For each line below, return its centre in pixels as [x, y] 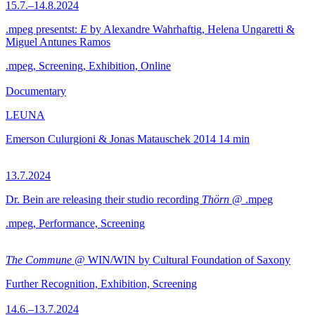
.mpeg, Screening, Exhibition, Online [88, 66]
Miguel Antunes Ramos [58, 42]
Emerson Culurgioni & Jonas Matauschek [98, 139]
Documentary [36, 91]
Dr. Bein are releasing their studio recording [104, 199]
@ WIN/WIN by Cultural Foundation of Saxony [181, 260]
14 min [234, 139]
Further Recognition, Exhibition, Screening [101, 284]
